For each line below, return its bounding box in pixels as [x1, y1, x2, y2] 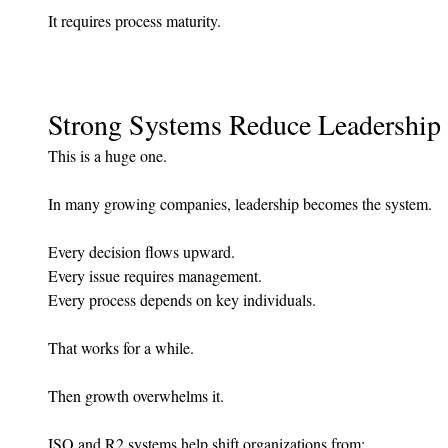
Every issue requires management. [48, 265, 262, 287]
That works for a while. [48, 337, 194, 359]
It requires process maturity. [48, 10, 221, 32]
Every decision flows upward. [48, 241, 235, 263]
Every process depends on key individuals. [48, 289, 316, 311]
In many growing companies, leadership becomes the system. [48, 193, 432, 215]
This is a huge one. [48, 145, 167, 167]
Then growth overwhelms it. [48, 385, 224, 407]
